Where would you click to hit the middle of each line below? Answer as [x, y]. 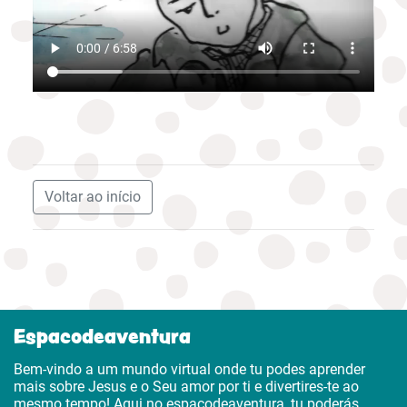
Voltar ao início [93, 196]
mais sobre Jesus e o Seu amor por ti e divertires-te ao [186, 386]
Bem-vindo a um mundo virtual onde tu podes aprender [189, 369]
